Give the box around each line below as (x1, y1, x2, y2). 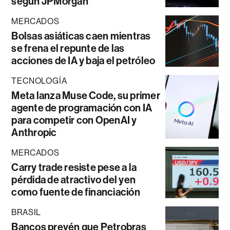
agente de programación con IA (11, 102, 152, 114)
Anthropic (11, 126, 57, 139)
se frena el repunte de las (11, 42, 125, 55)
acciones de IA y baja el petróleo (11, 54, 156, 67)
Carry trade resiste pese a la (11, 161, 137, 174)
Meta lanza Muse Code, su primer (11, 89, 160, 102)
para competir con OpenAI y (11, 114, 137, 127)
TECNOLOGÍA (11, 76, 67, 86)
